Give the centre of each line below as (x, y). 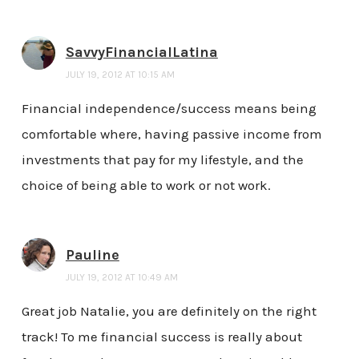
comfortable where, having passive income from (171, 134)
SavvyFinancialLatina (141, 52)
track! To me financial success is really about (161, 336)
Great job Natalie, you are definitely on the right (169, 311)
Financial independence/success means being (169, 109)
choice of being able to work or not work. (146, 186)
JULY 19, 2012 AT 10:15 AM (120, 75)
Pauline (92, 255)
